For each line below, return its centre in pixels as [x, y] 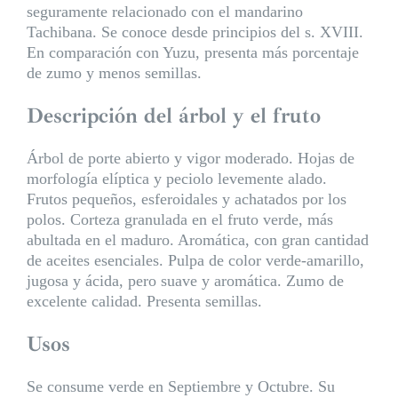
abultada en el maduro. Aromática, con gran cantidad [197, 239]
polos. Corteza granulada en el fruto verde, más [179, 219]
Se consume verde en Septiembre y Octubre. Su [180, 386]
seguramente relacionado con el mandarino [164, 11]
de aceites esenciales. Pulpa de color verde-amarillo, [195, 260]
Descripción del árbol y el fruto [173, 115]
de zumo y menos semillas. [114, 72]
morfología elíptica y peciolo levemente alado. [176, 178]
